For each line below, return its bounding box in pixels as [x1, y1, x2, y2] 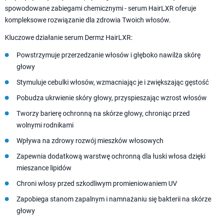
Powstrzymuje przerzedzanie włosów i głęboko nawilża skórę [17, 51, 200, 59]
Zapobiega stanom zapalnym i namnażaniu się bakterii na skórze [17, 195, 211, 203]
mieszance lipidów [17, 164, 72, 172]
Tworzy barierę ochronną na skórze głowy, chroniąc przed [17, 109, 190, 118]
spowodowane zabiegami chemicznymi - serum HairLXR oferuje [5, 4, 196, 13]
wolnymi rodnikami [17, 121, 73, 129]
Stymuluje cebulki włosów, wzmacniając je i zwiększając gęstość [17, 78, 209, 87]
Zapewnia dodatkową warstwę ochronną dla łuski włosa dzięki [17, 152, 205, 161]
